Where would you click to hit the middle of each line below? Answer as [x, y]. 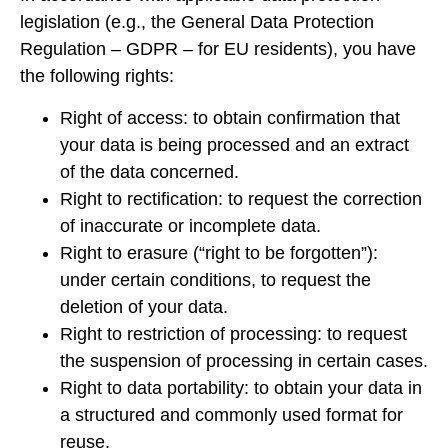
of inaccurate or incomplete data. [190, 225]
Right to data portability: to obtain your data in [241, 387]
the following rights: [97, 76]
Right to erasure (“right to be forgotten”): [219, 252]
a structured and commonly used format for [231, 414]
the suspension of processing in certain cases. [244, 360]
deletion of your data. [144, 306]
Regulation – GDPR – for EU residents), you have [218, 49]
